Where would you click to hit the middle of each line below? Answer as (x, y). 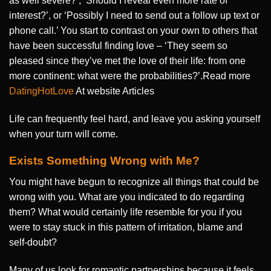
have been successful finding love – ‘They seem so (118, 45)
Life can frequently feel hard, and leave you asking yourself (135, 119)
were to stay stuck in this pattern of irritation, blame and (126, 227)
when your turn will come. (64, 134)
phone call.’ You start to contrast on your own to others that (133, 30)
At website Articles (114, 91)
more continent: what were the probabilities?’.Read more (130, 76)
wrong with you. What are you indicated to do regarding (127, 197)
